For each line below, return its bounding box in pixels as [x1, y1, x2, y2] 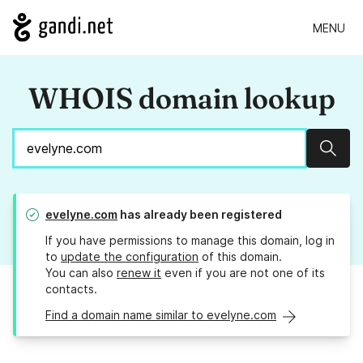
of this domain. [199, 250, 282, 264]
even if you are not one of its [161, 266, 325, 280]
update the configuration [61, 250, 199, 264]
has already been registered [117, 207, 282, 222]
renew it [117, 266, 161, 280]
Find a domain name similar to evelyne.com [45, 308, 276, 322]
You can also [45, 266, 117, 280]
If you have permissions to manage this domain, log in [45, 233, 335, 248]
